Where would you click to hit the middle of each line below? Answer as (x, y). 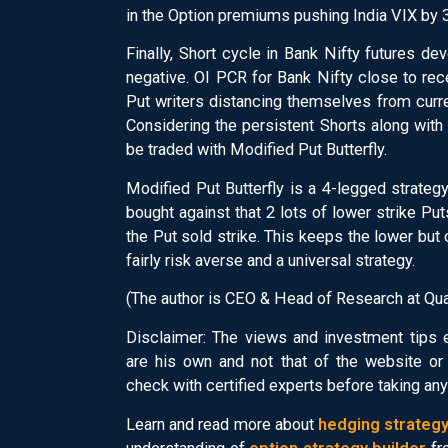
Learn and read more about (222, 424)
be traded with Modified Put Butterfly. (257, 150)
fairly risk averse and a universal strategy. (271, 260)
